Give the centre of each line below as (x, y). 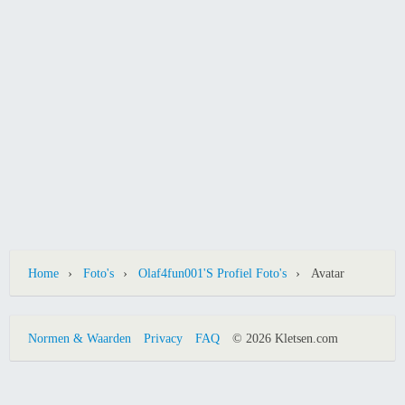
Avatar (328, 274)
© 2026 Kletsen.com (285, 338)
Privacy (163, 338)
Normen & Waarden (80, 338)
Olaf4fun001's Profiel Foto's (212, 274)
